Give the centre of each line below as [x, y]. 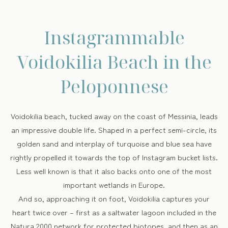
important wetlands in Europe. [114, 184]
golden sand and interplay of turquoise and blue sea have [114, 143]
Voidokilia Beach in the [114, 62]
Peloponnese [114, 86]
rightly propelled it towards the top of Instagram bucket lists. [114, 157]
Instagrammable [114, 37]
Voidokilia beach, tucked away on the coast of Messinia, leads [114, 116]
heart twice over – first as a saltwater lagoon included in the [114, 212]
